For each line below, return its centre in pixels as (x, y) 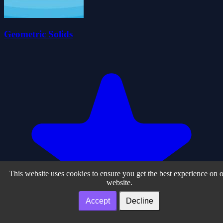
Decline (140, 201)
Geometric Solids (38, 34)
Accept (98, 201)
